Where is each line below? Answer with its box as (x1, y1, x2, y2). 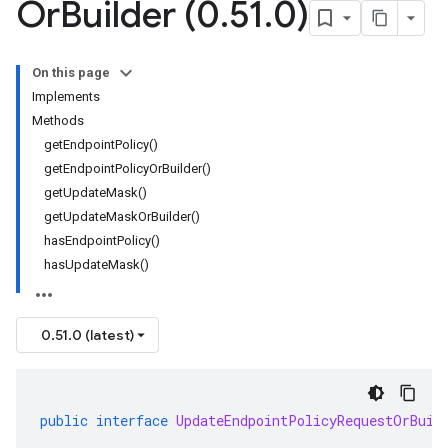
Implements (32, 89, 100, 104)
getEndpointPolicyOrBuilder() (44, 161, 211, 176)
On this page (32, 65, 110, 80)
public (40, 411, 88, 430)
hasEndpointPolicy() (44, 233, 160, 248)
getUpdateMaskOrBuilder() (44, 209, 200, 224)
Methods (32, 113, 84, 128)
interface (96, 411, 168, 430)
